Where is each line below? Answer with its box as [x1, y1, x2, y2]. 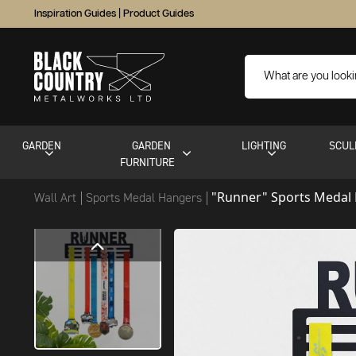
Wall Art [34, 190, 79, 205]
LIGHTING [241, 138, 286, 153]
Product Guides [123, 9, 194, 19]
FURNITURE [119, 155, 175, 169]
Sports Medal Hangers [86, 190, 206, 205]
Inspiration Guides [34, 9, 116, 19]
